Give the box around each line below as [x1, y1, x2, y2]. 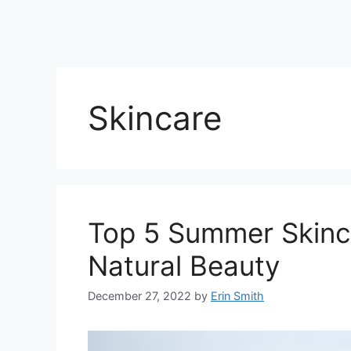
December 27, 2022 [88, 289, 191, 303]
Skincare [88, 98, 222, 139]
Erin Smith [211, 289, 264, 303]
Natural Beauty [88, 249, 280, 283]
